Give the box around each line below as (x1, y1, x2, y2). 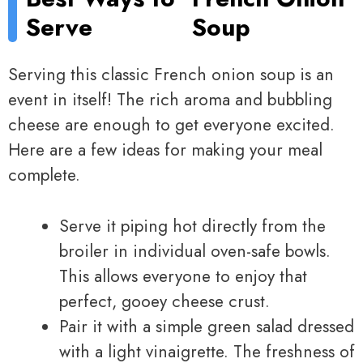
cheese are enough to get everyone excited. (8, 113, 335, 138)
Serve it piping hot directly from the (59, 213, 326, 238)
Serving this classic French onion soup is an (8, 62, 334, 88)
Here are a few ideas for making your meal (8, 138, 322, 163)
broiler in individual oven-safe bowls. (59, 238, 331, 263)
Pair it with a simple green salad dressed (59, 314, 354, 339)
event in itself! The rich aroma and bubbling (8, 88, 332, 113)
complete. (8, 163, 80, 188)
